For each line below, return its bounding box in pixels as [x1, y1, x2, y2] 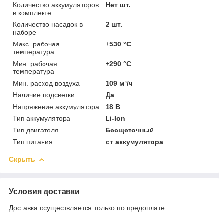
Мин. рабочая [13, 59, 57, 67]
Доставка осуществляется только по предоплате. [9, 203, 167, 212]
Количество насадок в [13, 20, 83, 28]
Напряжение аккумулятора [13, 102, 99, 110]
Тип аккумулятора [13, 114, 70, 122]
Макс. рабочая [13, 40, 60, 48]
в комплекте [13, 8, 51, 17]
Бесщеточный [106, 126, 154, 134]
